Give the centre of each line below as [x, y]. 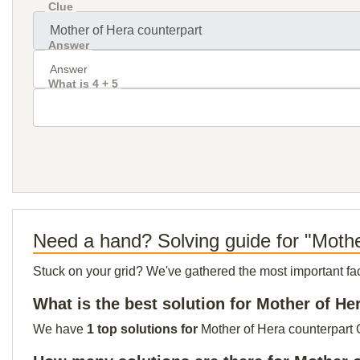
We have [60, 329]
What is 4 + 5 [83, 84]
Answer [69, 45]
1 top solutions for [144, 329]
